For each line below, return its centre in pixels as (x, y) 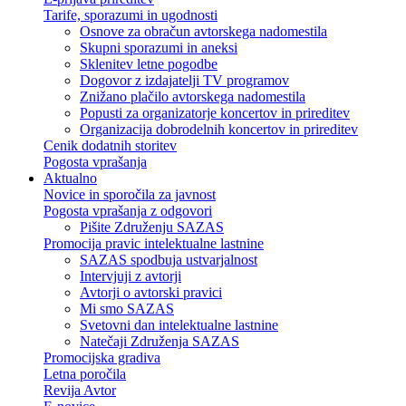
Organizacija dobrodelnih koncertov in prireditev (219, 129)
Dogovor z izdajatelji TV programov (184, 80)
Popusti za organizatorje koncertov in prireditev (215, 113)
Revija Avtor (80, 390)
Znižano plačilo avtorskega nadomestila (193, 97)
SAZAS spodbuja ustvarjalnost (169, 260)
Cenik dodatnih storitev (110, 145)
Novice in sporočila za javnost (130, 194)
